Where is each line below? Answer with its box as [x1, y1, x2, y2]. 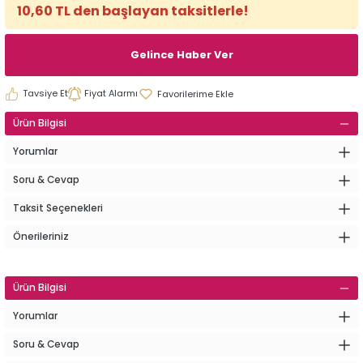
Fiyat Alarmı [84, 87, 138, 100]
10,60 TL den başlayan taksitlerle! [17, 2, 249, 20]
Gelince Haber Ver [130, 48, 233, 62]
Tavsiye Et [23, 87, 68, 100]
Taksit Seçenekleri [13, 202, 103, 215]
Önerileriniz [13, 230, 69, 243]
